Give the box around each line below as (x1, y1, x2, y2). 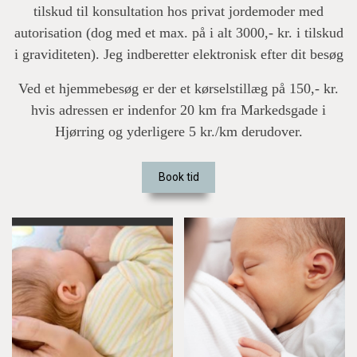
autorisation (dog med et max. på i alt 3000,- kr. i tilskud (14, 25, 343, 41)
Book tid (158, 171, 199, 183)
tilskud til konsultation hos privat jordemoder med (33, 3, 324, 19)
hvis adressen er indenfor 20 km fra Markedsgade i (31, 102, 326, 118)
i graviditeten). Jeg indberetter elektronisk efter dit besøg (14, 46, 343, 62)
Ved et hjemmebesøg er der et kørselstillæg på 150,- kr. (18, 80, 339, 96)
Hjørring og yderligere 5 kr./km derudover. (54, 124, 303, 139)
